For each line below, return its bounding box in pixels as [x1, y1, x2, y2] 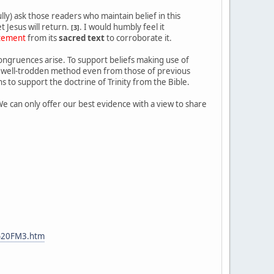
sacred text [59, 32, 105, 43]
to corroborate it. [105, 32, 174, 43]
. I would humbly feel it [80, 21, 165, 32]
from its [26, 32, 59, 43]
